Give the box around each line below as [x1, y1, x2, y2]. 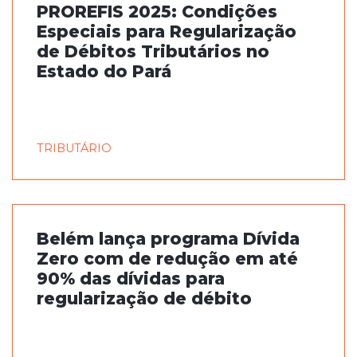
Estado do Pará [37, 61, 171, 81]
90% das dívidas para [37, 269, 225, 288]
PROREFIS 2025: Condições [37, 2, 277, 22]
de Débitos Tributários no [37, 41, 269, 61]
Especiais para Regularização [37, 22, 296, 41]
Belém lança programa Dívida [37, 229, 300, 249]
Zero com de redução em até [37, 249, 298, 269]
